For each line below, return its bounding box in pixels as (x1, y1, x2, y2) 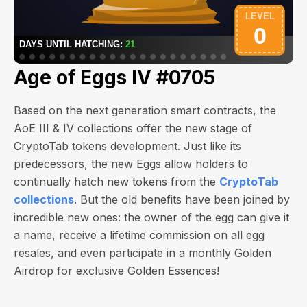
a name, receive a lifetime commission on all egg (14, 228, 265, 242)
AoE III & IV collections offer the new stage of (14, 121, 252, 135)
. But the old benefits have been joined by (74, 193, 290, 206)
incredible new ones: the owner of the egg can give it (14, 210, 289, 224)
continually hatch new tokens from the (14, 175, 219, 188)
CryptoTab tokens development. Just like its (14, 139, 241, 153)
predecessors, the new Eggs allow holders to (14, 157, 248, 171)
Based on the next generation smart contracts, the (14, 103, 276, 117)
